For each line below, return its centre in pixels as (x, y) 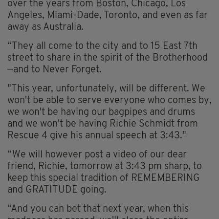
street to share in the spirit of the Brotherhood (108, 58)
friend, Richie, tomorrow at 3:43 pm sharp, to (105, 167)
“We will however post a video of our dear (97, 155)
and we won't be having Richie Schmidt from (103, 124)
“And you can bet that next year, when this (98, 209)
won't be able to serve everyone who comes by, (109, 101)
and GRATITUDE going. (57, 190)
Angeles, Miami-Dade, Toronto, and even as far (108, 16)
